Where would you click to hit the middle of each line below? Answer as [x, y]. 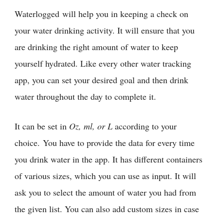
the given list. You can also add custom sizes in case [107, 209]
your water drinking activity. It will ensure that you [105, 30]
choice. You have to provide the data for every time [105, 142]
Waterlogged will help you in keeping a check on [101, 13]
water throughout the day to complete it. [85, 96]
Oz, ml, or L [92, 126]
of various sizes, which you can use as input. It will [105, 175]
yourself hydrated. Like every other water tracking [103, 63]
